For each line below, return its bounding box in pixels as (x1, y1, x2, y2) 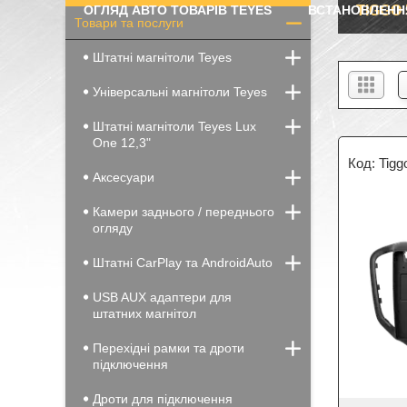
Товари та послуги (74, 15, 184, 30)
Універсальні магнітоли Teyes (93, 84, 267, 99)
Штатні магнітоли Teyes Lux (93, 119, 256, 134)
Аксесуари (93, 170, 154, 184)
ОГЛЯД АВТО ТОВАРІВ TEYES (84, 3, 272, 17)
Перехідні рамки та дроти (93, 341, 244, 355)
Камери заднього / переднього (93, 204, 274, 219)
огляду (93, 221, 133, 235)
